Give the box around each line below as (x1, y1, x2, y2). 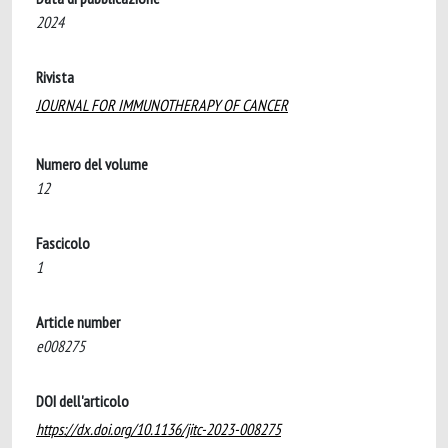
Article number (36, 312, 120, 332)
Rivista (36, 67, 74, 87)
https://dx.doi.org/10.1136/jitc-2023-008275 (36, 419, 281, 439)
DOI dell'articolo (36, 391, 129, 411)
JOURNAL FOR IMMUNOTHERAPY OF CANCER (36, 95, 288, 115)
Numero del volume (36, 154, 148, 174)
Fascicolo (36, 233, 90, 253)
